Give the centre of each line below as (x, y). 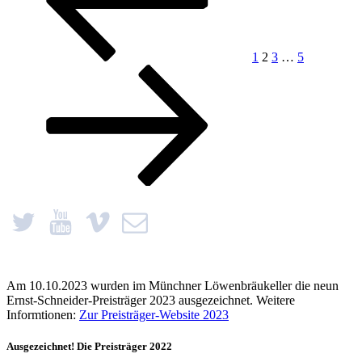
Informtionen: (43, 314)
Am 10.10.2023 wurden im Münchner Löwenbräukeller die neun (173, 285)
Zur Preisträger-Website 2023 (154, 314)
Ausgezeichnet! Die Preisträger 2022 (89, 347)
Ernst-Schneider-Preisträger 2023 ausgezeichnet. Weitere (151, 300)
